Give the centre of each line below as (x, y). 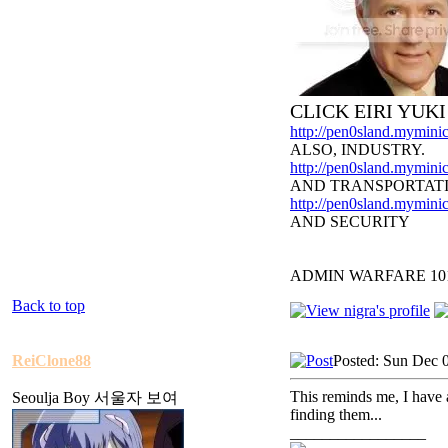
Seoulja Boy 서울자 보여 (95, 397)
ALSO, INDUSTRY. (357, 149)
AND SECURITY (350, 221)
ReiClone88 (51, 360)
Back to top (48, 305)
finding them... (336, 414)
